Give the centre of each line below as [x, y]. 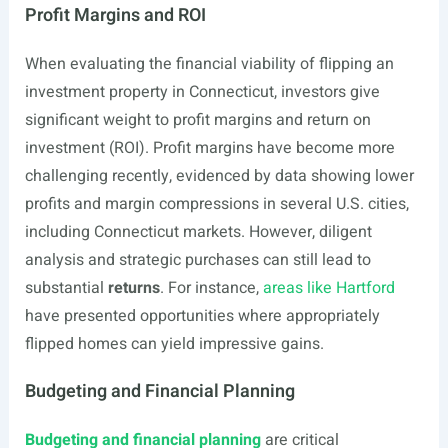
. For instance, [211, 288]
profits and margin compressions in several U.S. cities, [216, 204]
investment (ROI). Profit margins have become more [209, 148]
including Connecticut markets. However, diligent [198, 232]
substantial [66, 288]
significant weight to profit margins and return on [197, 120]
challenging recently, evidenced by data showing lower [219, 176]
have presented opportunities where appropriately [202, 316]
